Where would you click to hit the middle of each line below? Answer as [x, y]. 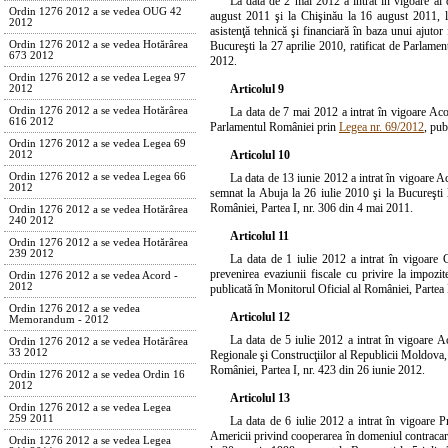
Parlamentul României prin [274, 126]
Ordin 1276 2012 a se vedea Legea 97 [97, 77]
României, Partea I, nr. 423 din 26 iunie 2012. [317, 369]
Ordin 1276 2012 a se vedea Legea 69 [97, 143]
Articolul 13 [260, 397]
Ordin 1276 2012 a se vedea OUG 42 [95, 11]
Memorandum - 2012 [59, 319]
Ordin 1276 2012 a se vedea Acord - [93, 275]
